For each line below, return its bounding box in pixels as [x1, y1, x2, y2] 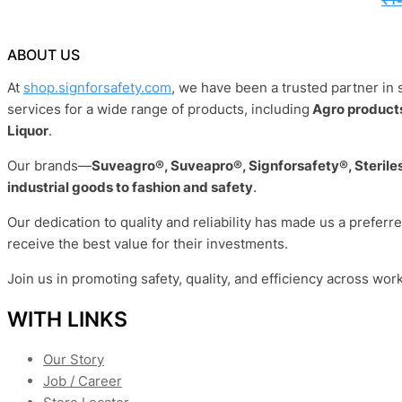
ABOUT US [7, 45, 80, 64]
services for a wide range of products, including [7, 100, 310, 118]
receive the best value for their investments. [7, 234, 288, 252]
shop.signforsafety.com [23, 78, 171, 96]
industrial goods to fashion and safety [7, 178, 253, 196]
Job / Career [43, 371, 122, 389]
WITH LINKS [7, 307, 127, 332]
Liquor [7, 121, 48, 139]
